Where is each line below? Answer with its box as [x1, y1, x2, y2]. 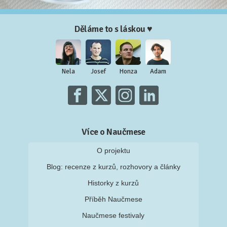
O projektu [96, 146, 130, 155]
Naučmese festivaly [82, 211, 145, 220]
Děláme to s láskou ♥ [74, 23, 153, 35]
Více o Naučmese [82, 126, 145, 138]
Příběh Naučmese [84, 195, 142, 204]
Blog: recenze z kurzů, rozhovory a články [46, 163, 180, 171]
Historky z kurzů [88, 179, 139, 187]
